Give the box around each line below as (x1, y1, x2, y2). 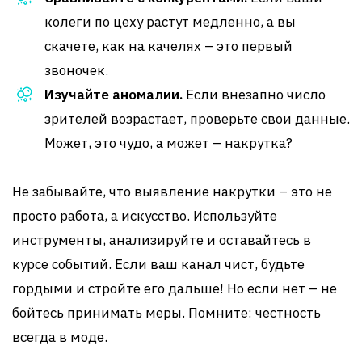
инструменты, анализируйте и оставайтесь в (12, 231, 311, 249)
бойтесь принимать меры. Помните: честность (12, 304, 321, 322)
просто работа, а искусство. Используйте (12, 207, 277, 225)
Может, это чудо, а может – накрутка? (44, 134, 293, 152)
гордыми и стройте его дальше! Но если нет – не (12, 280, 337, 297)
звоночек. (44, 61, 108, 79)
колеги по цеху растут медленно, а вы (44, 13, 296, 31)
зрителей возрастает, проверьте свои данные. (44, 110, 350, 128)
